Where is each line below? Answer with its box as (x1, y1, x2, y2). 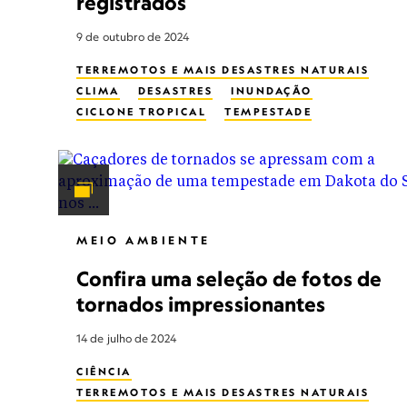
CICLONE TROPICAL (76, 105, 206, 118)
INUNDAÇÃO (231, 84, 313, 97)
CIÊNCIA (76, 365, 132, 378)
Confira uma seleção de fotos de (76, 266, 382, 291)
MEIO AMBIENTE (76, 233, 211, 247)
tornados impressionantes (76, 292, 326, 316)
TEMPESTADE (224, 105, 312, 118)
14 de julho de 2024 (76, 332, 176, 345)
